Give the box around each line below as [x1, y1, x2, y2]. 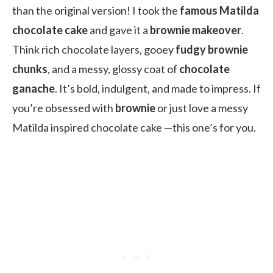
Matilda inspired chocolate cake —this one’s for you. [12, 120, 256, 134]
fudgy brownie [175, 42, 248, 56]
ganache [12, 81, 55, 95]
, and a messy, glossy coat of [48, 62, 179, 76]
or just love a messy [155, 101, 248, 115]
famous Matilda [180, 3, 259, 17]
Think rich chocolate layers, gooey [12, 42, 175, 56]
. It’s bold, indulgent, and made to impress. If [55, 81, 261, 95]
